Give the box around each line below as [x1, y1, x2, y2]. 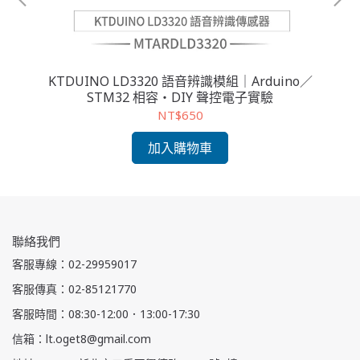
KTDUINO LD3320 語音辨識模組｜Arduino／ [47, 72, 313, 90]
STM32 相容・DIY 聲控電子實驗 [87, 88, 273, 106]
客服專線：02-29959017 [12, 256, 137, 272]
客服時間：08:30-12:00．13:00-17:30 [12, 305, 200, 321]
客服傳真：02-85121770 [12, 280, 137, 297]
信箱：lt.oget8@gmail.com [12, 330, 151, 346]
